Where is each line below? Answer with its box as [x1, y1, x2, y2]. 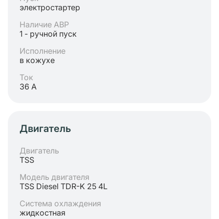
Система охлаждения [20, 198, 101, 208]
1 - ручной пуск [20, 29, 77, 39]
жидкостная [20, 208, 66, 218]
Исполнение [20, 46, 66, 56]
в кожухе [20, 55, 55, 65]
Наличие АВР [20, 20, 69, 29]
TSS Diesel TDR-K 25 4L [20, 181, 108, 191]
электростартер [20, 2, 80, 12]
